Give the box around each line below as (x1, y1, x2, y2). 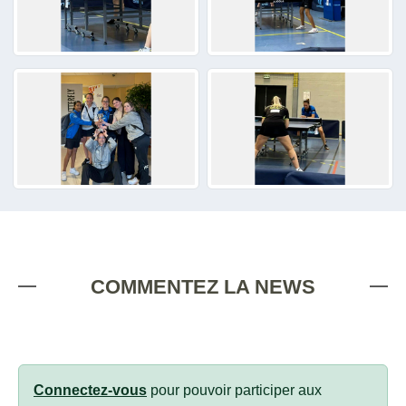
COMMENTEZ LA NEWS (91, 275, 315, 299)
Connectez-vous (34, 382, 147, 399)
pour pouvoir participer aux (147, 382, 322, 399)
